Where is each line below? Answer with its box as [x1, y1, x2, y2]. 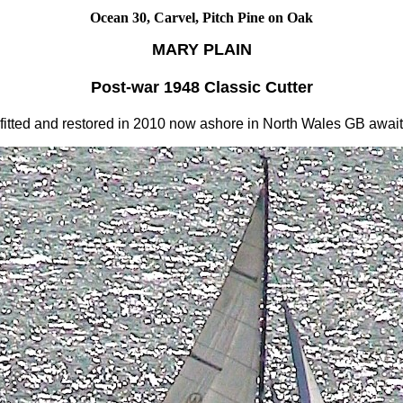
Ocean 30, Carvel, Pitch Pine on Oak [90, 10, 313, 25]
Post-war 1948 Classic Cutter [90, 78, 313, 96]
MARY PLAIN [151, 40, 252, 58]
